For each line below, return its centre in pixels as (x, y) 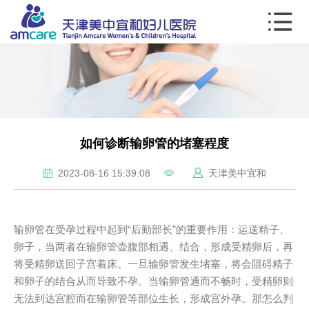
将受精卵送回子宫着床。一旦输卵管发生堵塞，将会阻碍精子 (154, 263)
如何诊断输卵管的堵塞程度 (154, 143)
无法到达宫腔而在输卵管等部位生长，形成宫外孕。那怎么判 (154, 298)
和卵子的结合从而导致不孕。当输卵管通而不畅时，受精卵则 (154, 281)
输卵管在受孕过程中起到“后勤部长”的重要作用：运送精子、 (152, 229)
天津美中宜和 (234, 173)
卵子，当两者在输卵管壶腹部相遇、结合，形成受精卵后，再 (154, 246)
